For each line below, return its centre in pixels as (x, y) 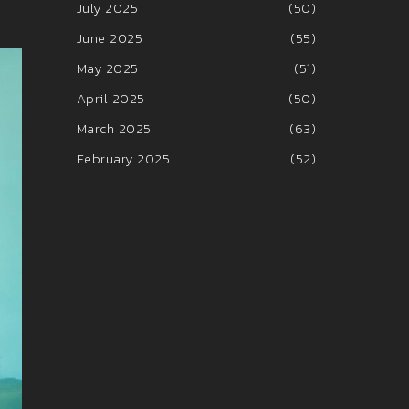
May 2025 (107, 68)
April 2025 (110, 98)
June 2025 (109, 38)
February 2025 (123, 158)
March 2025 (114, 128)
